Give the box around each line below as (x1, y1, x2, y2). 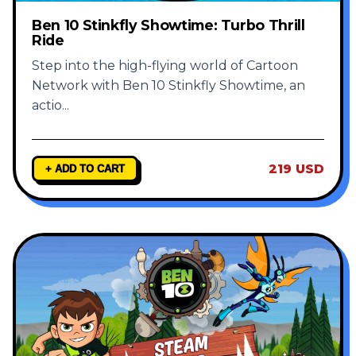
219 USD (269, 161, 324, 177)
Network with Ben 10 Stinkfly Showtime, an (32, 78, 305, 94)
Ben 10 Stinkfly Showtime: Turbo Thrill (32, 17, 305, 34)
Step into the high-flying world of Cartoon (32, 58, 298, 74)
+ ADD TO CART (45, 163, 125, 176)
